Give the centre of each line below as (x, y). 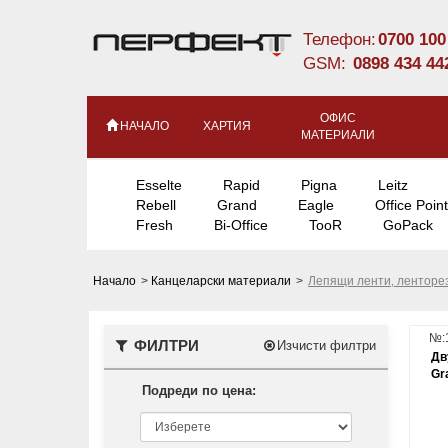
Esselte (159, 185)
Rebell (156, 205)
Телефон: (340, 39)
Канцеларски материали (222, 281)
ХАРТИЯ (227, 126)
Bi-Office (241, 225)
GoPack (408, 225)
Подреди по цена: (199, 390)
